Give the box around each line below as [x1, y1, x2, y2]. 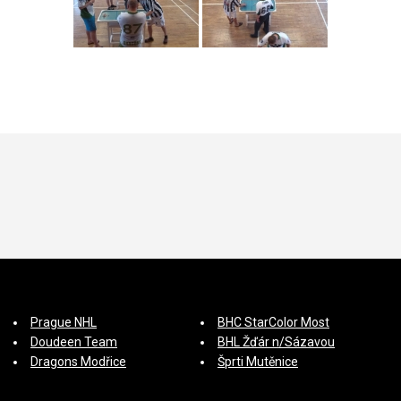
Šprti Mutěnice [218, 354, 298, 369]
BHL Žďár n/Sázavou [218, 334, 335, 349]
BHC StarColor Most [218, 314, 329, 329]
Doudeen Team [30, 334, 117, 349]
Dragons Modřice [30, 354, 126, 369]
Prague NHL [30, 314, 97, 329]
